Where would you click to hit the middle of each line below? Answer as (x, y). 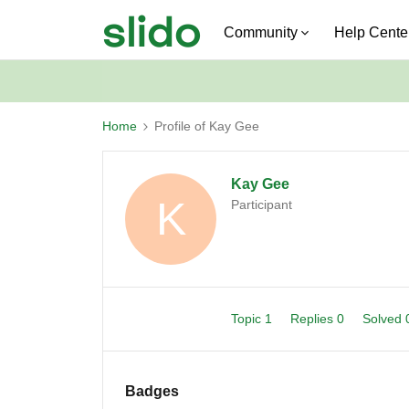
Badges (152, 391)
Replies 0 (319, 319)
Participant (262, 204)
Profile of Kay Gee (207, 126)
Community (261, 32)
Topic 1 (253, 319)
